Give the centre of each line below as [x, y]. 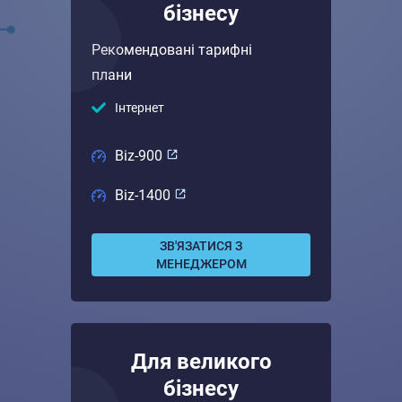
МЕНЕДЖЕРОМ [201, 264]
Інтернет [140, 108]
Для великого [201, 362]
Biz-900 [140, 156]
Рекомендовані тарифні [172, 50]
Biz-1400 [144, 195]
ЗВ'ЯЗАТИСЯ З [201, 246]
